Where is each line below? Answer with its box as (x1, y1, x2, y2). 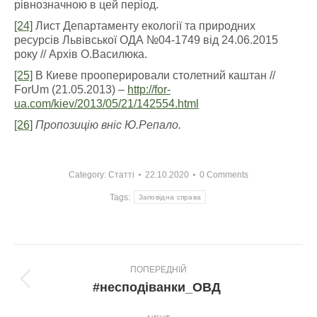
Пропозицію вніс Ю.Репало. (35, 119, 181, 131)
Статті (108, 170, 134, 180)
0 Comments (200, 170, 248, 180)
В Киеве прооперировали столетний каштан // (33, 69, 275, 81)
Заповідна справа (138, 193, 202, 201)
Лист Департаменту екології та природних (33, 20, 255, 32)
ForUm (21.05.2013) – (14, 83, 127, 96)
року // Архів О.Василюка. (14, 48, 147, 60)
